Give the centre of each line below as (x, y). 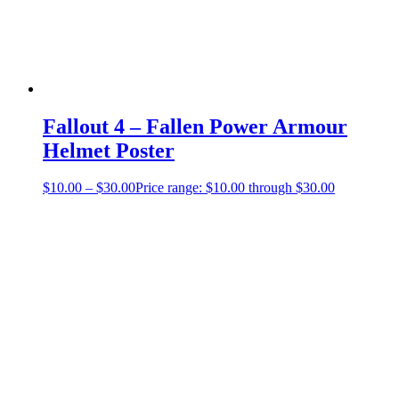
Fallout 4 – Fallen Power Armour (195, 126)
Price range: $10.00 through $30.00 (235, 188)
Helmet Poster (109, 150)
